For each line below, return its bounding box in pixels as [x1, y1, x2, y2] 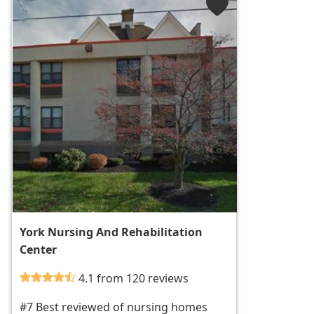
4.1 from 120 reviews [78, 271, 189, 287]
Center [20, 242, 57, 258]
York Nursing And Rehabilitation [20, 224, 203, 240]
